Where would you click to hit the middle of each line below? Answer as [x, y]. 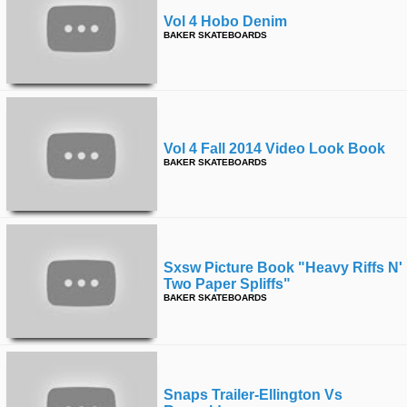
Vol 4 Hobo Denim [225, 21]
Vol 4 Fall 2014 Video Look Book [274, 149]
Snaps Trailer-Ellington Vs [253, 395]
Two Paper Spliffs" [227, 284]
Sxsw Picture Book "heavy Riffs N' [283, 268]
